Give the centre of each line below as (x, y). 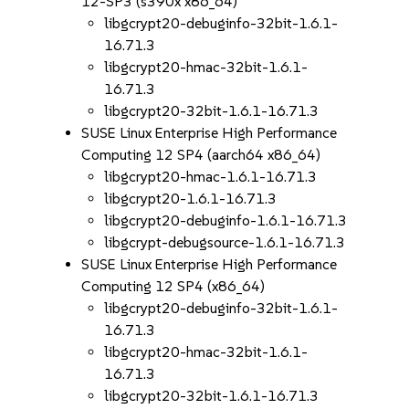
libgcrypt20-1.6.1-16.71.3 (191, 199)
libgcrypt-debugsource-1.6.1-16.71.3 (225, 242)
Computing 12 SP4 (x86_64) (173, 286)
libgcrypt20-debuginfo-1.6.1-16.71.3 (226, 220)
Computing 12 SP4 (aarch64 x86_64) (201, 155)
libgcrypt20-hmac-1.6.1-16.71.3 (211, 177)
